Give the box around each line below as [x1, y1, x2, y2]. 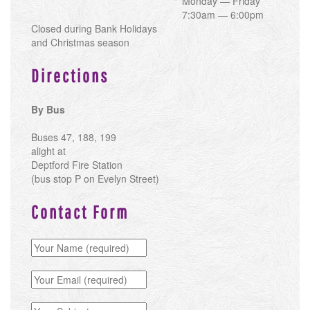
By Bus [31, 102, 65, 117]
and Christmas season [31, 35, 129, 50]
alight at [31, 144, 66, 158]
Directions [31, 65, 109, 86]
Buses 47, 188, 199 [31, 130, 116, 145]
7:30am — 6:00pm [181, 8, 264, 22]
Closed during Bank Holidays [31, 21, 157, 36]
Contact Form [31, 201, 129, 223]
